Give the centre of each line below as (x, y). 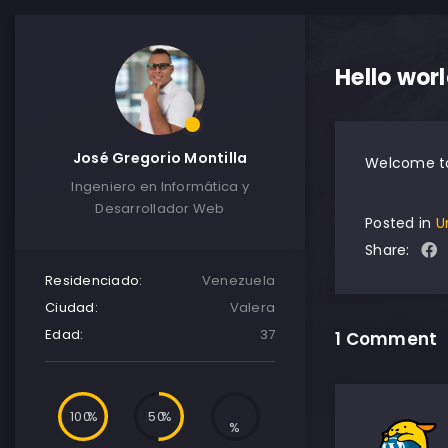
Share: (387, 250)
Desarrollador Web (160, 208)
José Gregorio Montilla (160, 158)
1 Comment (386, 339)
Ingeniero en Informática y (160, 186)
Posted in (400, 223)
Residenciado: (94, 280)
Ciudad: (71, 307)
